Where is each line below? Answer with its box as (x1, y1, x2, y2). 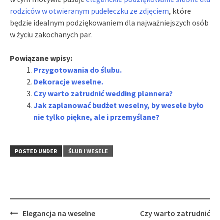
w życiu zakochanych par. (10, 29, 92, 39)
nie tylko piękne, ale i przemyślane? (33, 111, 160, 122)
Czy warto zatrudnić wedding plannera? (33, 88, 173, 98)
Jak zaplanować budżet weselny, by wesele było (33, 100, 204, 110)
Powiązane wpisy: (10, 53, 72, 63)
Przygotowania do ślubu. (33, 64, 122, 75)
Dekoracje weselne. (33, 76, 103, 86)
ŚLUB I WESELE (68, 147, 108, 155)
